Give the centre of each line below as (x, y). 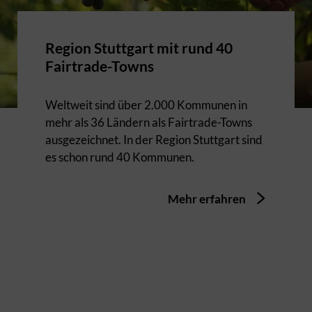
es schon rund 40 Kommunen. (120, 157)
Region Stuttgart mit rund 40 (139, 48)
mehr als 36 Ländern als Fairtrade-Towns (149, 123)
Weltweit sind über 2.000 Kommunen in (146, 105)
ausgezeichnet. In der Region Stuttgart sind (154, 140)
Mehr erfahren (208, 199)
